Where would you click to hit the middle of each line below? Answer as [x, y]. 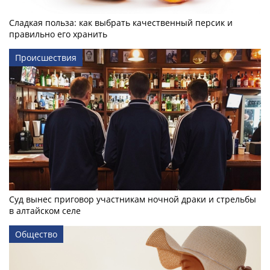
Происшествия [46, 57]
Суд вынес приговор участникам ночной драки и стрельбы [133, 199]
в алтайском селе [45, 211]
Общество [36, 234]
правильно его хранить [58, 34]
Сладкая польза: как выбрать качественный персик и [121, 22]
